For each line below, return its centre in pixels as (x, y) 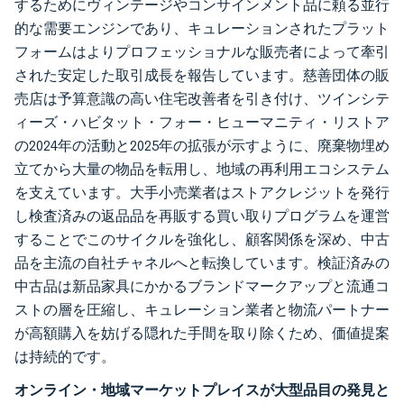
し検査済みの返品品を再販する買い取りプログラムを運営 (202, 216)
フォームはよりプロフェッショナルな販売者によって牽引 (202, 52)
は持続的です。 (65, 357)
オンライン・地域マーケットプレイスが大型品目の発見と (202, 390)
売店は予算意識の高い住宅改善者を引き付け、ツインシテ (202, 99)
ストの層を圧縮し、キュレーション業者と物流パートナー (202, 310)
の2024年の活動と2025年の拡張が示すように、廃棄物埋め (202, 146)
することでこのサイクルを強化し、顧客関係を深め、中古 (202, 239)
